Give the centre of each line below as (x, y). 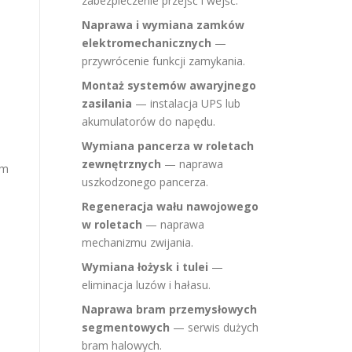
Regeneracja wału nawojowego (170, 206)
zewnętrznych (121, 164)
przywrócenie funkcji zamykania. (163, 61)
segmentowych (126, 327)
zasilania (107, 103)
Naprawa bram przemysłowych (169, 309)
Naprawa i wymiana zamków (163, 25)
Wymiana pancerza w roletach (168, 146)
